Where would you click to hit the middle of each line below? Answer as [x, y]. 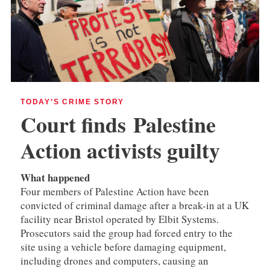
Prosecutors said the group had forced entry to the [127, 233]
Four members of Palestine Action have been [115, 191]
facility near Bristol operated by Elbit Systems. [120, 219]
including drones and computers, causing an [115, 260]
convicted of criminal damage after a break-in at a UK [135, 205]
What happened [55, 177]
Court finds [77, 124]
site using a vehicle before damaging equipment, [123, 246]
